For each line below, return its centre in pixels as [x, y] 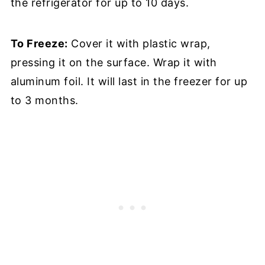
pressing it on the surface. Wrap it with [114, 62]
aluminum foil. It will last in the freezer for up [129, 81]
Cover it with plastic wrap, [139, 43]
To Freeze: [39, 43]
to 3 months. [44, 100]
